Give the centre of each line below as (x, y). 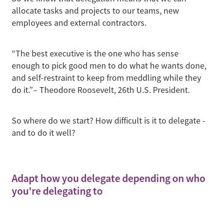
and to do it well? (44, 133)
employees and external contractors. (80, 23)
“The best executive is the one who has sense (95, 53)
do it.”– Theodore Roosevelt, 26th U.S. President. (101, 90)
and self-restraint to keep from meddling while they (106, 78)
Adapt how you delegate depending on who (109, 179)
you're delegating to (57, 191)
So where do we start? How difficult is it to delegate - (109, 120)
